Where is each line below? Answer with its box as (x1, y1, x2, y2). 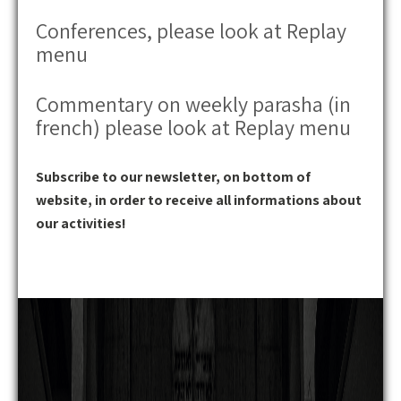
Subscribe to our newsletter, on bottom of (36, 167, 311, 186)
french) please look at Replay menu (36, 113, 351, 141)
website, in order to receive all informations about (36, 191, 362, 209)
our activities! (36, 214, 126, 233)
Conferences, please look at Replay (36, 16, 346, 45)
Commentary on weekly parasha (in (36, 90, 351, 118)
